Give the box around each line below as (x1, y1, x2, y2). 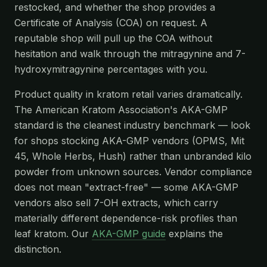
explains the (166, 227, 223, 240)
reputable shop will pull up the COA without (14, 32, 212, 44)
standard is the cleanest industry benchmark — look (14, 119, 250, 131)
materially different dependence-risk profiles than (14, 212, 237, 224)
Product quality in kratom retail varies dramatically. (14, 88, 243, 100)
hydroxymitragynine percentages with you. (14, 63, 207, 75)
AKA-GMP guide (92, 227, 166, 240)
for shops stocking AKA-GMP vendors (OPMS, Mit (14, 134, 244, 147)
